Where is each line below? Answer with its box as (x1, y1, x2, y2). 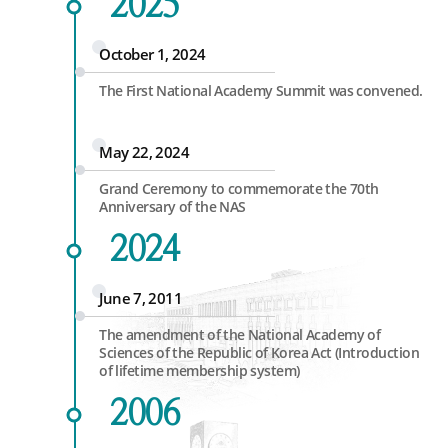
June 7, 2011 (99, 288, 182, 308)
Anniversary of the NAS (99, 197, 246, 216)
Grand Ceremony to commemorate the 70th (99, 179, 379, 198)
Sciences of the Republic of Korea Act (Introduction (99, 343, 419, 362)
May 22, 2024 (99, 142, 189, 162)
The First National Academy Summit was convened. (99, 81, 423, 100)
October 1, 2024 (99, 44, 206, 64)
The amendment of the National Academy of (99, 325, 380, 344)
